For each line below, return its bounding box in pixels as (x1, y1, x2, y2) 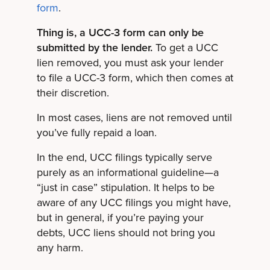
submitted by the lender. (36, 40, 152, 55)
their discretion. (36, 85, 109, 100)
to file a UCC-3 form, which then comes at (36, 70, 233, 85)
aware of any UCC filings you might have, (36, 195, 231, 210)
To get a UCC (152, 40, 218, 55)
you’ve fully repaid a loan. (36, 125, 157, 140)
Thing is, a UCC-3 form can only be (36, 25, 204, 40)
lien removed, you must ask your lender (36, 55, 224, 70)
